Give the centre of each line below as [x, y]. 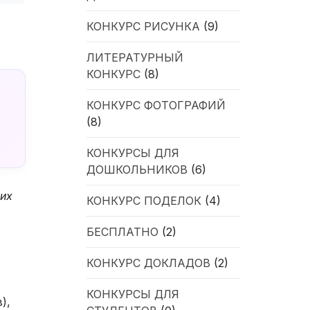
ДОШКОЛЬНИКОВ [137, 169]
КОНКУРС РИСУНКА [144, 26]
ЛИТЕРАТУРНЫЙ [135, 57]
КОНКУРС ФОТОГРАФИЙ [156, 105]
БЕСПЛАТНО [123, 231]
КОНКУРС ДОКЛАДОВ [149, 263]
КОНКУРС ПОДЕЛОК [144, 200]
